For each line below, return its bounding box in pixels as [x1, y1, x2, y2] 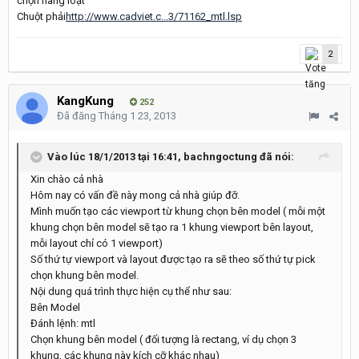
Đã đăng [57, 110, 99, 122]
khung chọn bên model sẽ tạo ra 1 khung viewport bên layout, [30, 221, 313, 233]
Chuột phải [17, 10, 66, 22]
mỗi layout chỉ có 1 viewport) [30, 237, 163, 249]
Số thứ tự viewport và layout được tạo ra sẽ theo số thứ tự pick [30, 253, 316, 265]
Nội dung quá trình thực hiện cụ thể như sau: [30, 285, 232, 297]
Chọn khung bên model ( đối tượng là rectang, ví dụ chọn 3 [30, 333, 296, 345]
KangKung [57, 94, 114, 108]
